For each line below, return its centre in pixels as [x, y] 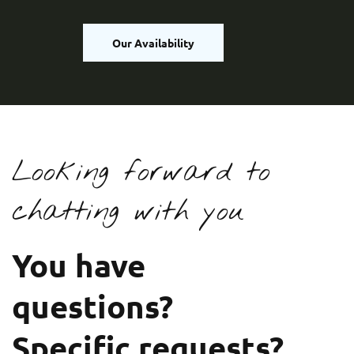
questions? [92, 305]
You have [79, 264]
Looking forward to [141, 172]
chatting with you [128, 211]
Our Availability [153, 42]
